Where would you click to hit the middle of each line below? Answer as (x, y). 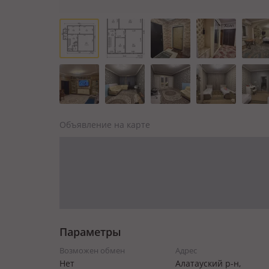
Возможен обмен (92, 250)
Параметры (90, 232)
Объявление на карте (105, 125)
